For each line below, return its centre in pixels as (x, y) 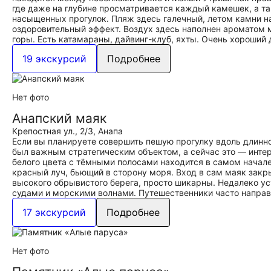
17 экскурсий (54, 212)
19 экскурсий (54, 59)
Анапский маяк (59, 118)
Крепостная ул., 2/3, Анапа (67, 131)
